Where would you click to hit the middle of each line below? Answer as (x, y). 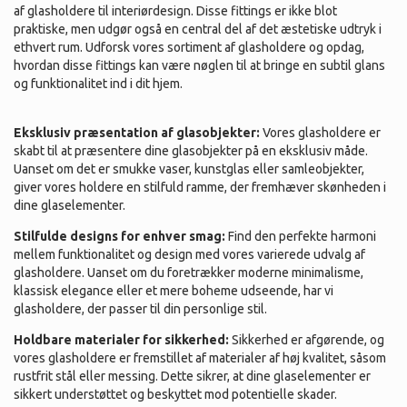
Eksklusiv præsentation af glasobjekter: (137, 133)
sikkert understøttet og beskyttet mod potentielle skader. (175, 395)
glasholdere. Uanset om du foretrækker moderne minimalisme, (189, 273)
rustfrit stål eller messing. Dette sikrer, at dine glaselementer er (192, 377)
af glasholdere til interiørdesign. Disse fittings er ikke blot (175, 11)
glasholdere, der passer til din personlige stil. (140, 309)
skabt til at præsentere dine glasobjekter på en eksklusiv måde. (191, 151)
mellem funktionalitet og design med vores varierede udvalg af (189, 255)
